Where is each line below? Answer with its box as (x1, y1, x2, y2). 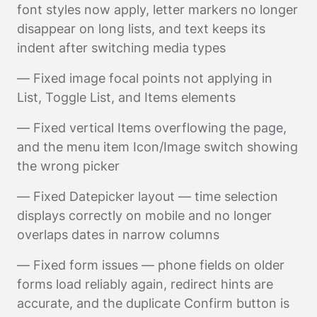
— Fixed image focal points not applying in (17, 70, 272, 86)
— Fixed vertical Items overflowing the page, (17, 120, 287, 135)
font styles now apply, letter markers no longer (17, 1, 298, 17)
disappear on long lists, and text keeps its (17, 21, 265, 36)
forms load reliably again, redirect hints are (17, 276, 273, 292)
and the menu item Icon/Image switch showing (17, 139, 298, 154)
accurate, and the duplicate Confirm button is (17, 295, 289, 311)
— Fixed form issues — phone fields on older (17, 257, 284, 272)
